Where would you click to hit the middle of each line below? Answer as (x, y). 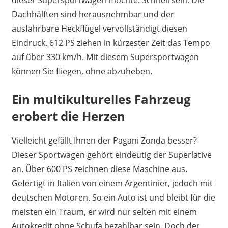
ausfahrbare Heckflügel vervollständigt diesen (99, 28)
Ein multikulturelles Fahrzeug (101, 99)
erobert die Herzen (68, 116)
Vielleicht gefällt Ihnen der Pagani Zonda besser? (104, 140)
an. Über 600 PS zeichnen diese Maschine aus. (99, 169)
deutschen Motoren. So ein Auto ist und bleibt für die (113, 197)
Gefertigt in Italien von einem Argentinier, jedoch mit (112, 183)
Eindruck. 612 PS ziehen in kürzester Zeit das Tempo (111, 42)
